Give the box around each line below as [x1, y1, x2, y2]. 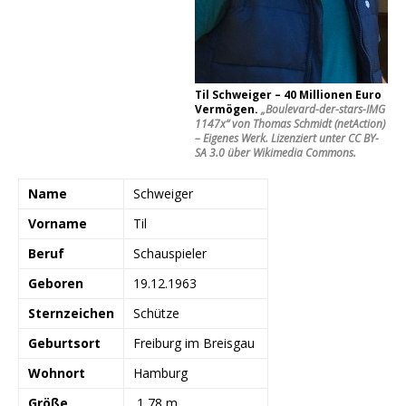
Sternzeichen [28, 304, 114, 323]
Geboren [28, 275, 83, 293]
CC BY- [348, 130, 379, 147]
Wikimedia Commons [253, 145, 353, 161]
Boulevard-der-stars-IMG [266, 101, 385, 118]
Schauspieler [133, 245, 207, 263]
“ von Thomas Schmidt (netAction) [226, 116, 385, 132]
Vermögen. [195, 101, 261, 118]
